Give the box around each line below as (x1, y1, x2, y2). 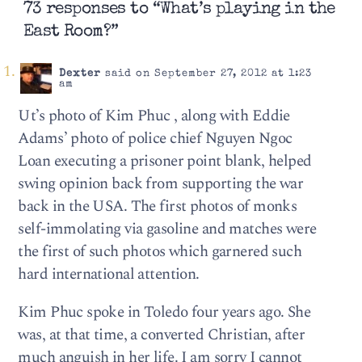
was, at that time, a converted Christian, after (18, 323, 305, 347)
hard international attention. (18, 263, 200, 287)
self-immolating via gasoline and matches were (18, 217, 317, 242)
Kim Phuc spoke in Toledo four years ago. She (18, 301, 311, 325)
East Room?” (23, 23, 119, 40)
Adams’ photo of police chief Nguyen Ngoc (18, 127, 293, 151)
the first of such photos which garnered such (18, 240, 302, 264)
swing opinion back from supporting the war (18, 172, 304, 196)
